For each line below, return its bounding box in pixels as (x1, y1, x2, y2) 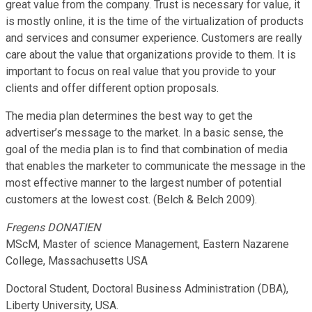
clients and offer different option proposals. (6, 81, 219, 95)
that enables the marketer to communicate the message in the (6, 159, 306, 173)
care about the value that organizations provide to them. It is (6, 47, 296, 61)
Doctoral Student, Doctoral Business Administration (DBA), (6, 281, 288, 295)
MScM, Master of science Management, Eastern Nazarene (6, 237, 289, 251)
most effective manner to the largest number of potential (6, 175, 281, 189)
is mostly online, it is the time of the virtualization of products (6, 14, 304, 28)
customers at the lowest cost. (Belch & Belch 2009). (6, 192, 257, 206)
